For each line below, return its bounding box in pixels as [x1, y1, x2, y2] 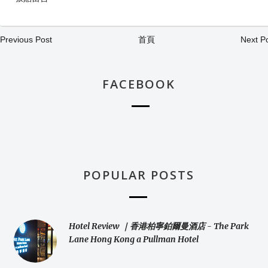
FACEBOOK [102, 76, 175, 93]
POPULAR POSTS [83, 167, 194, 184]
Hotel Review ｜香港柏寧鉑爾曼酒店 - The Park [69, 221, 249, 232]
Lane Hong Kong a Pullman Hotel [69, 234, 199, 245]
